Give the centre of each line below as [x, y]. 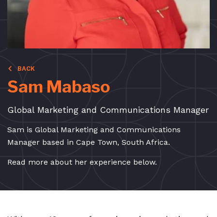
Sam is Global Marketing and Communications [94, 130]
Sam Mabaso [59, 87]
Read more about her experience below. [82, 162]
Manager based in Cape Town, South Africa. [89, 142]
